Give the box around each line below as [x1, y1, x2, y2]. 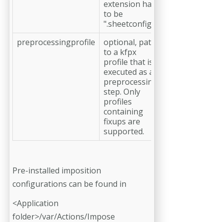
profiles [104, 96, 132, 107]
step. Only [104, 86, 140, 97]
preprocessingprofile [17, 36, 95, 48]
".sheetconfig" [104, 18, 155, 29]
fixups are [104, 115, 140, 127]
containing [104, 106, 143, 117]
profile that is [104, 56, 153, 67]
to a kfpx [104, 46, 136, 57]
